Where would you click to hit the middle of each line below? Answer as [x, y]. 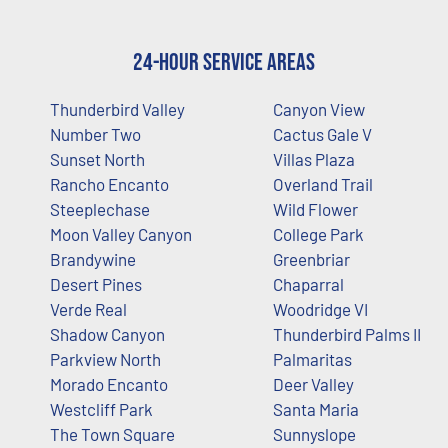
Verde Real [88, 308]
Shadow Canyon [107, 333]
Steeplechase [100, 208]
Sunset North [97, 158]
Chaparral [308, 283]
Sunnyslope [314, 433]
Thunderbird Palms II [346, 333]
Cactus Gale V [322, 133]
